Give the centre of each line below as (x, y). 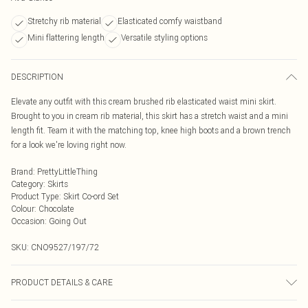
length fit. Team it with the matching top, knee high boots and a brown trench (151, 130)
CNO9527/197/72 (65, 247)
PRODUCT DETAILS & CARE (62, 282)
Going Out (68, 221)
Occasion (28, 221)
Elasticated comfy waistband (170, 21)
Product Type (35, 196)
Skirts (58, 184)
